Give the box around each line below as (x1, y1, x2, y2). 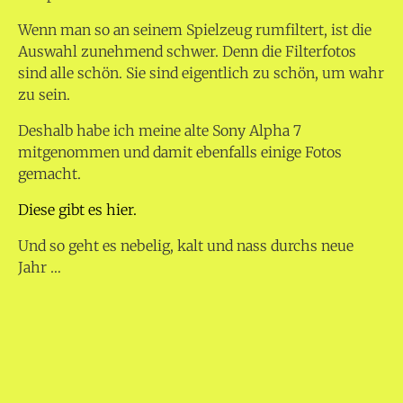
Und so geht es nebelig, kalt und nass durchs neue (18, 236, 354, 255)
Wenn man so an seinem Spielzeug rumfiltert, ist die (18, 20, 372, 39)
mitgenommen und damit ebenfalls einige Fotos (18, 142, 342, 161)
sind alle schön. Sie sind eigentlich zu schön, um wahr (18, 63, 384, 82)
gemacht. (18, 164, 81, 183)
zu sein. (18, 85, 70, 103)
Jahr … (18, 257, 61, 276)
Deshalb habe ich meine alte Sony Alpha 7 (18, 121, 301, 139)
